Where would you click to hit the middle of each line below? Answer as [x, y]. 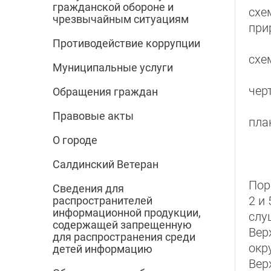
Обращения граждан [105, 92]
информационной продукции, [127, 213]
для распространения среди [124, 237]
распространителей [103, 201]
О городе [75, 140]
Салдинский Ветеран [106, 165]
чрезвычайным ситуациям [121, 19]
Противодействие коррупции [126, 44]
